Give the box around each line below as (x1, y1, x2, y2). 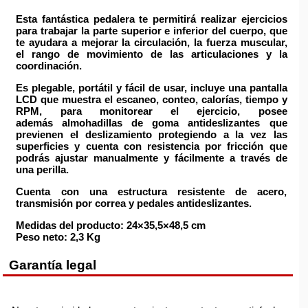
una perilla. (16, 163, 69, 175)
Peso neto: (16, 230, 68, 243)
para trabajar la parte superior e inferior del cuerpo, (16, 24, 266, 36)
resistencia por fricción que (147, 140, 287, 152)
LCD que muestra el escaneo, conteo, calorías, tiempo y (16, 93, 287, 105)
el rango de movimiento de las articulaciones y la (16, 47, 287, 60)
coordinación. (16, 59, 82, 71)
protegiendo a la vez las (151, 128, 287, 140)
